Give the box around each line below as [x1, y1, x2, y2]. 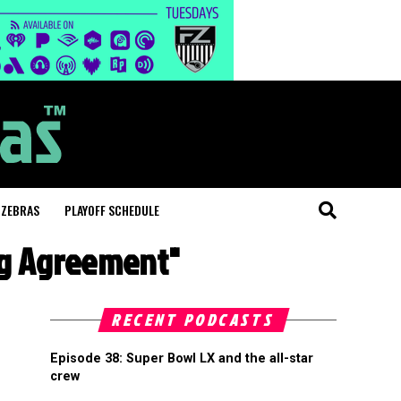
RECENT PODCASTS [109, 309, 277, 331]
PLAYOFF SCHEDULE [64, 200, 159, 219]
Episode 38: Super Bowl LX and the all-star [50, 351, 313, 366]
